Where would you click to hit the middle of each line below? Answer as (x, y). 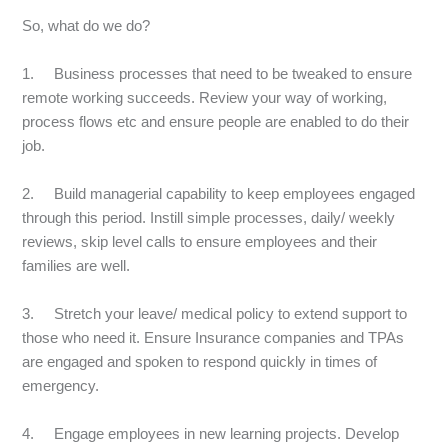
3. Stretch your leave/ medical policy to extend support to (215, 313)
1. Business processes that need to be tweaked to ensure (217, 73)
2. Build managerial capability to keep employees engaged (219, 193)
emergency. (61, 385)
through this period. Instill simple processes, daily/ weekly (209, 217)
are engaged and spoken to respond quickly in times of (200, 361)
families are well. (76, 265)
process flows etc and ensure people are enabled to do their (216, 121)
